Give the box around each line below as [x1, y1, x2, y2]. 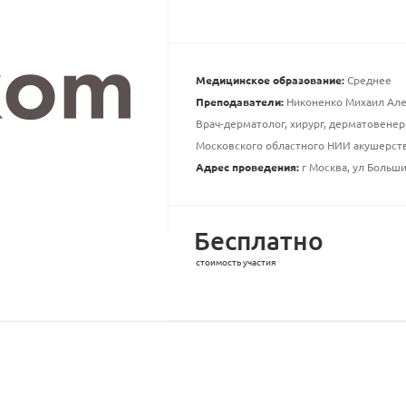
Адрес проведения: [195, 161, 299, 173]
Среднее [343, 74, 391, 86]
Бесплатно [193, 227, 324, 255]
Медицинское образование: [195, 74, 344, 86]
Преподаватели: [195, 96, 284, 108]
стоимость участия [195, 257, 275, 267]
